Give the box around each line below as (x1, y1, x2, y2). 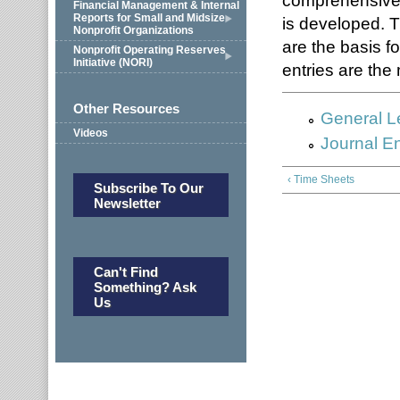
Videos (73, 126, 108, 139)
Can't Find (93, 263, 158, 279)
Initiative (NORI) (73, 56, 153, 70)
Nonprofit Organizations (73, 23, 194, 37)
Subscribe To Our (93, 179, 204, 196)
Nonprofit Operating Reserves (73, 44, 226, 57)
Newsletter (93, 195, 161, 211)
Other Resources (73, 101, 179, 116)
